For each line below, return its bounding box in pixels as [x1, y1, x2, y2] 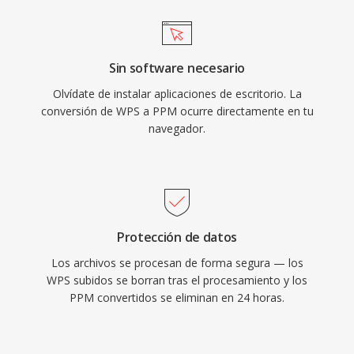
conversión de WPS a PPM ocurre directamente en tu [40, 104, 314, 119]
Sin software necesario [109, 59, 245, 77]
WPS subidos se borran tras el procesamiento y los [47, 273, 307, 288]
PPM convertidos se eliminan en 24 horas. [70, 290, 284, 305]
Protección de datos [117, 228, 237, 246]
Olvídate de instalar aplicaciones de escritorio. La [52, 86, 302, 101]
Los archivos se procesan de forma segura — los [51, 255, 303, 270]
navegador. [149, 121, 205, 136]
